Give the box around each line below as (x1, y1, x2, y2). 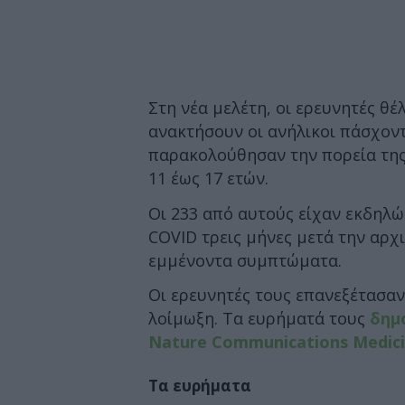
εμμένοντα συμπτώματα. (148, 249, 342, 271)
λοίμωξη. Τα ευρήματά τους (148, 307, 370, 329)
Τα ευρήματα (148, 375, 251, 396)
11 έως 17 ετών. (148, 167, 268, 189)
